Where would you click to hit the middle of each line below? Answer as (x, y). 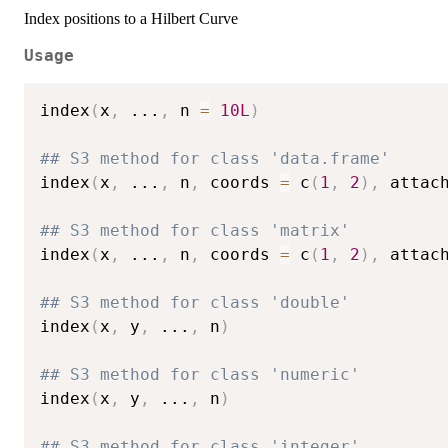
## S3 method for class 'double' (195, 303)
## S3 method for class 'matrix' (195, 231)
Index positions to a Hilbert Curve (131, 19)
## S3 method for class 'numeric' (200, 375)
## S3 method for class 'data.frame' (215, 159)
